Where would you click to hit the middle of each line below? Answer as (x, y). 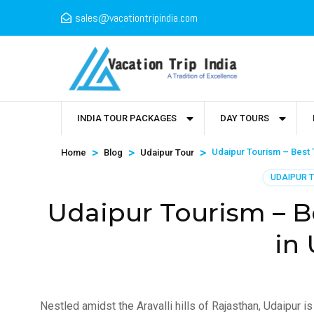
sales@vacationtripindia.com (136, 18)
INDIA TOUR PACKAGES (127, 118)
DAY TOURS (245, 118)
